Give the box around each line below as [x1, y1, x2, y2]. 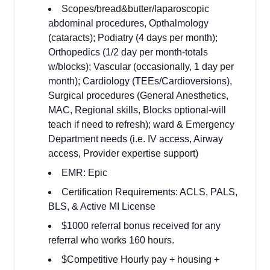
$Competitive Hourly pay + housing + [61, 254, 219, 265]
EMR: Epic [61, 168, 107, 178]
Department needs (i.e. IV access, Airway [48, 134, 223, 144]
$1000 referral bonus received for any [61, 221, 221, 231]
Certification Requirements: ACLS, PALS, [61, 187, 237, 197]
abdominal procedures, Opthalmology [48, 18, 209, 28]
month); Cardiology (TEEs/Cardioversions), [48, 76, 232, 86]
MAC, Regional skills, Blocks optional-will [48, 105, 226, 115]
